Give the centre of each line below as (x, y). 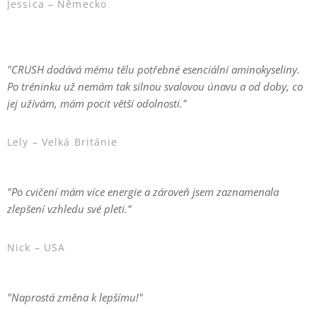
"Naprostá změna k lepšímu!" (75, 297)
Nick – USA (36, 247)
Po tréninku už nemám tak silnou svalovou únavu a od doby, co (155, 86)
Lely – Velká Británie (63, 142)
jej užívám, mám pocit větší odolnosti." (97, 103)
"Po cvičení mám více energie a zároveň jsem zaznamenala (143, 192)
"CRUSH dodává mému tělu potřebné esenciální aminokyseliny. (154, 69)
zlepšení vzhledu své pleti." (69, 209)
